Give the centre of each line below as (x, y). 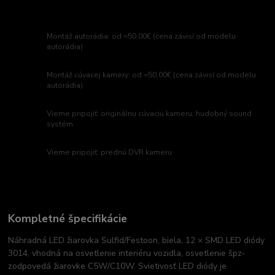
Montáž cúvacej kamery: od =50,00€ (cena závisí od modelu (152, 75)
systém (60, 124)
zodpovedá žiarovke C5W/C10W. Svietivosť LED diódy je (118, 266)
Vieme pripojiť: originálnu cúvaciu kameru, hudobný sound (149, 114)
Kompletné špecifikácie (68, 218)
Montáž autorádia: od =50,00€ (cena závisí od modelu (141, 37)
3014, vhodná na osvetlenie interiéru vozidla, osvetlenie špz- (127, 253)
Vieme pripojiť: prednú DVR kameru (110, 153)
